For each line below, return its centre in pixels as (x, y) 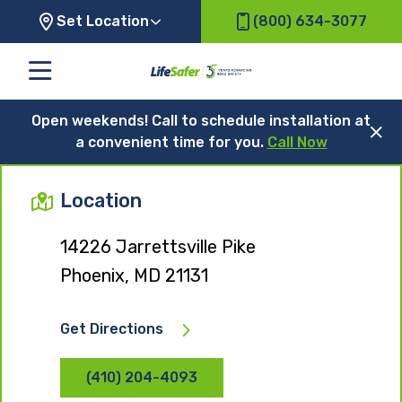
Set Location (103, 21)
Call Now (297, 142)
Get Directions (112, 328)
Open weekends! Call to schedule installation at (201, 120)
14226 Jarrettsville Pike (158, 246)
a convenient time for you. (171, 142)
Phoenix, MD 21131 (134, 275)
